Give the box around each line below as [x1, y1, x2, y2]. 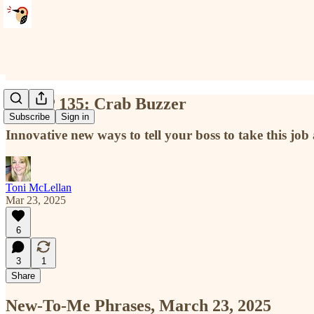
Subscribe [9, 111, 50, 123]
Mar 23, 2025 [6, 193, 66, 206]
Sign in [61, 111, 89, 123]
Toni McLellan [6, 181, 71, 193]
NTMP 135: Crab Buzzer [6, 94, 186, 113]
